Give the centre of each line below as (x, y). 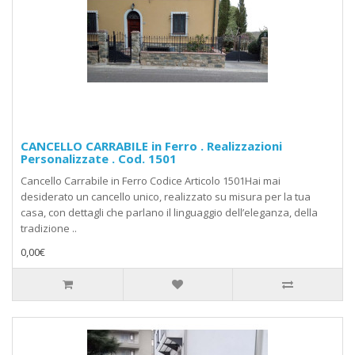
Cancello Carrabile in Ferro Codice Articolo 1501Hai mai (151, 181)
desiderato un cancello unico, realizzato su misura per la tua (166, 197)
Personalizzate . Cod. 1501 (99, 159)
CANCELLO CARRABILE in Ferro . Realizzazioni (151, 146)
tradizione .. (49, 229)
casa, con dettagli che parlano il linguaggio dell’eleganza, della (169, 213)
